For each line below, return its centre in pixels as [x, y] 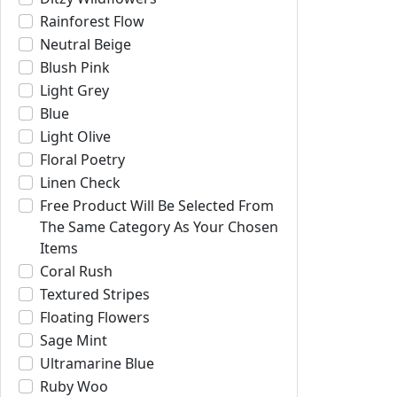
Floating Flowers [95, 317]
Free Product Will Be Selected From [157, 206]
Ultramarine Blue [97, 363]
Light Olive [75, 136]
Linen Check [80, 183]
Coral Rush [76, 271]
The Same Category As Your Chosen [159, 227]
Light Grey [74, 90]
